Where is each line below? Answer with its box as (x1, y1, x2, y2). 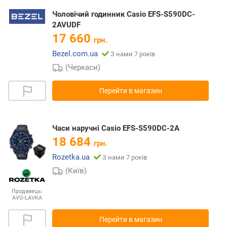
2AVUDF (52, 20, 81, 30)
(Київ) (65, 166, 87, 176)
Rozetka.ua (52, 153, 90, 162)
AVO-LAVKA (12, 194, 42, 201)
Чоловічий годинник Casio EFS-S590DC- (52, 10, 195, 19)
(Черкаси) (65, 63, 101, 72)
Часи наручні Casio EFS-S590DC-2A (52, 124, 179, 133)
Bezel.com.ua (52, 49, 98, 59)
